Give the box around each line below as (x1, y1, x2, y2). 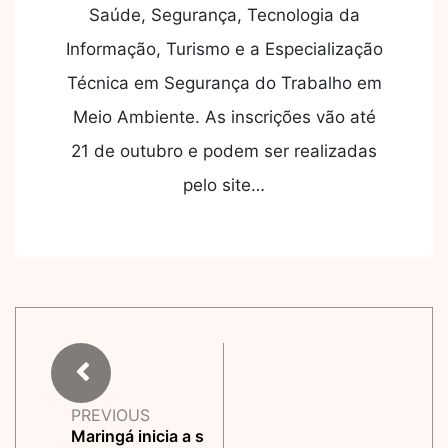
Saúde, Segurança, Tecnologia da (88, 5, 360, 26)
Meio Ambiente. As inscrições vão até (72, 107, 376, 128)
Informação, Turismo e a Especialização (65, 39, 383, 60)
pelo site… (183, 175, 265, 196)
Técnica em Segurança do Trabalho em (66, 73, 382, 94)
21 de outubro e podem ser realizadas (71, 141, 377, 162)
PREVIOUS (71, 405, 150, 426)
